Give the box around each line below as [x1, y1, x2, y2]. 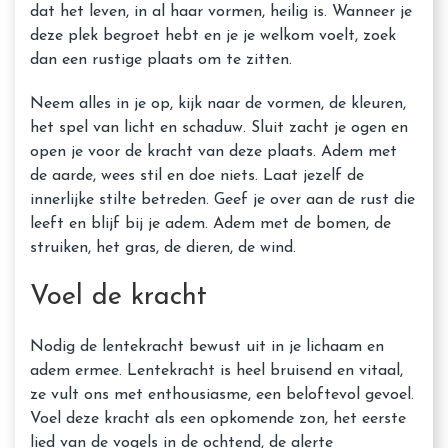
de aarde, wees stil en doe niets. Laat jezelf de [30, 168, 364, 184]
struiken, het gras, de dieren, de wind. [30, 240, 296, 256]
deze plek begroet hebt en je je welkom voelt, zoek [30, 28, 396, 44]
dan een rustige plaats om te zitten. [30, 52, 292, 68]
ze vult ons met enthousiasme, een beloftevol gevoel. [30, 387, 414, 403]
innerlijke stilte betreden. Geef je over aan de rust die [30, 192, 415, 208]
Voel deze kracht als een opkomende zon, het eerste [30, 411, 406, 427]
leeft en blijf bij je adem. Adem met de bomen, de [30, 216, 391, 232]
